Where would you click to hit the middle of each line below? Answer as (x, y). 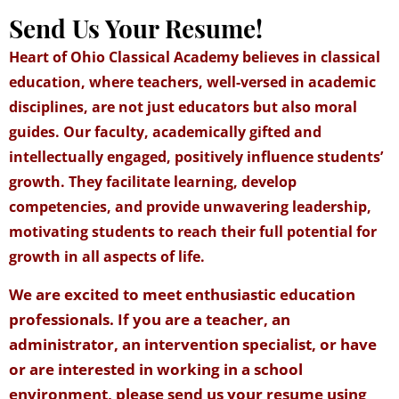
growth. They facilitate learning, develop (153, 182)
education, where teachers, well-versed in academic (192, 82)
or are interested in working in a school (156, 369)
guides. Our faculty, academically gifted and (165, 132)
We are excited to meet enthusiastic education (182, 294)
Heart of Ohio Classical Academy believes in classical (195, 57)
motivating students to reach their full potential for (193, 232)
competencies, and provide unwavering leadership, (190, 207)
